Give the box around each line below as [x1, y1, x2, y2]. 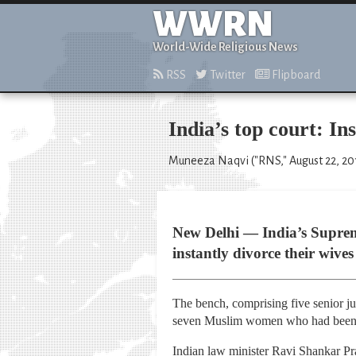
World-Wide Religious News [153, 41, 298, 53]
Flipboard [269, 68, 320, 81]
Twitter [207, 68, 246, 81]
